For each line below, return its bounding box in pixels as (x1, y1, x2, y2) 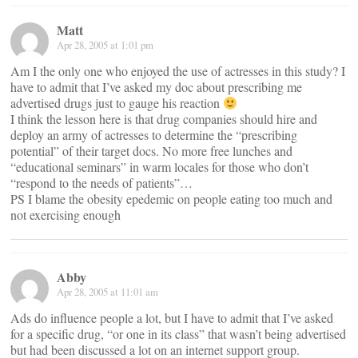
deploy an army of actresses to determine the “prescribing (10, 126, 297, 143)
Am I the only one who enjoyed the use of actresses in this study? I (10, 62, 345, 79)
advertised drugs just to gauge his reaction (10, 94, 223, 111)
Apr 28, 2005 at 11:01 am (57, 284, 158, 299)
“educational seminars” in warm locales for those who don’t (10, 158, 308, 175)
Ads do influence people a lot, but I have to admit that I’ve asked (10, 309, 333, 326)
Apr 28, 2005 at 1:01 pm (57, 38, 153, 52)
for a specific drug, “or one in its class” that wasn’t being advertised (10, 325, 346, 342)
